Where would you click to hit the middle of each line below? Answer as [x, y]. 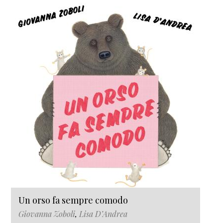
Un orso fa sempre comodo [73, 200]
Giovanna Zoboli [47, 214]
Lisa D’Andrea [103, 214]
